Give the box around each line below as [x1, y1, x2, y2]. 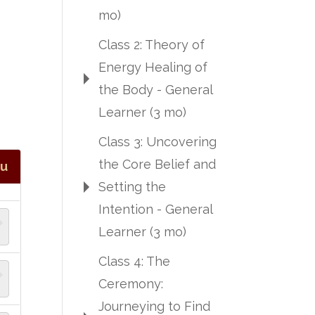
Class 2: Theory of [98, 37, 205, 52]
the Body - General [98, 82, 213, 97]
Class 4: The [98, 254, 171, 269]
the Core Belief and [98, 157, 217, 172]
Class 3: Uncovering [98, 134, 217, 149]
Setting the [98, 179, 167, 194]
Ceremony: [98, 276, 164, 291]
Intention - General [98, 202, 213, 217]
